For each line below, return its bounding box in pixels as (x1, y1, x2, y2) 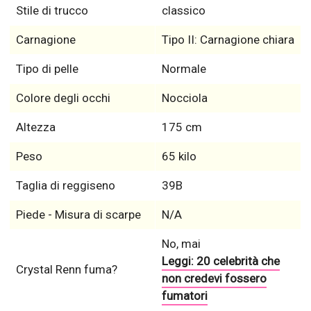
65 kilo (161, 149, 196, 164)
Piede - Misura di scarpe (15, 208, 141, 222)
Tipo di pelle (15, 62, 78, 76)
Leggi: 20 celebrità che (161, 254, 280, 269)
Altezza (15, 120, 56, 135)
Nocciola (161, 91, 208, 106)
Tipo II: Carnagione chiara (161, 33, 294, 47)
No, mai (161, 237, 201, 251)
